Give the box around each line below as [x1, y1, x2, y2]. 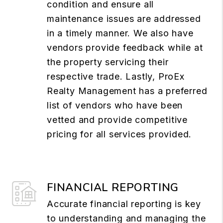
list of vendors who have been [47, 100, 183, 111]
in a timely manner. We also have [47, 27, 194, 38]
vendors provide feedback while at [47, 42, 203, 53]
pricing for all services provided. [47, 128, 192, 139]
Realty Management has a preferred [47, 85, 208, 96]
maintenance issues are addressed [47, 13, 201, 24]
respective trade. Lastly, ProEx [47, 71, 185, 82]
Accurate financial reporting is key [47, 198, 201, 209]
